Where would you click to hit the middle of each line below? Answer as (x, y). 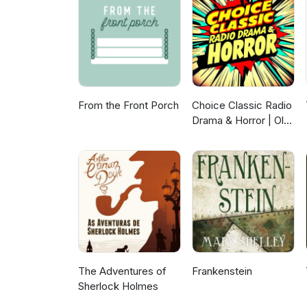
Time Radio (219, 136)
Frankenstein (222, 271)
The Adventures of (122, 271)
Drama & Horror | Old (241, 121)
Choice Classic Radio (242, 106)
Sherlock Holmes (118, 286)
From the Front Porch (128, 106)
